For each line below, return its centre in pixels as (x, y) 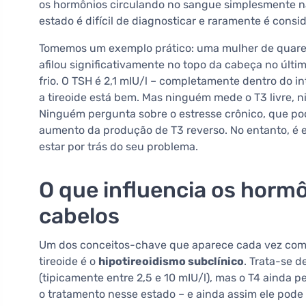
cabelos (79, 216)
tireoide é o (69, 262)
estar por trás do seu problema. (119, 147)
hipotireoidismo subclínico (171, 262)
